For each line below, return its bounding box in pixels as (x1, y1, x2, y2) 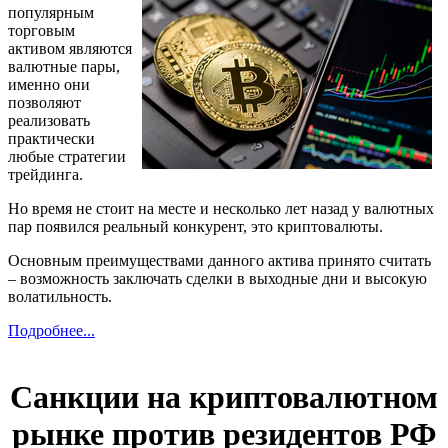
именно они (8, 75, 90, 93)
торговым (8, 21, 75, 39)
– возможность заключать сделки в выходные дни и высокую (8, 269, 427, 287)
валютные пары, (8, 57, 120, 75)
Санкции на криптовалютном (10, 379, 438, 415)
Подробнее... (8, 321, 95, 339)
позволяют (8, 93, 81, 111)
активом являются (8, 39, 132, 57)
